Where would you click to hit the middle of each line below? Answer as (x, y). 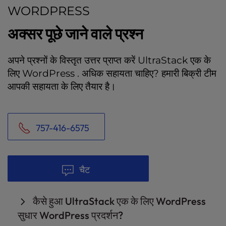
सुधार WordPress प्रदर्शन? (70, 215)
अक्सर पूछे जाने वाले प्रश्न (75, 34)
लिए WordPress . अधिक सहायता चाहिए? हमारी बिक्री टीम (112, 73)
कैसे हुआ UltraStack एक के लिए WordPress (119, 201)
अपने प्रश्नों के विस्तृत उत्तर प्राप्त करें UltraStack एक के (109, 60)
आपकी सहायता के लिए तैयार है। (62, 86)
